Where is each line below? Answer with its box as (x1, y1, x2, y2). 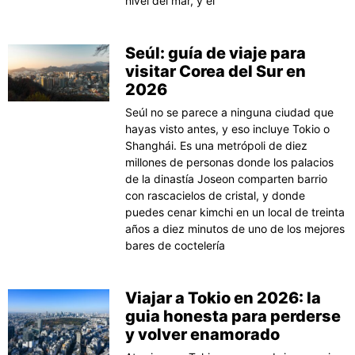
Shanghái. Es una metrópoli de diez (125, 138, 308, 152)
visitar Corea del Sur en (125, 61, 307, 81)
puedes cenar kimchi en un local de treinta (125, 204, 345, 219)
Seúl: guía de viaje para (125, 43, 307, 63)
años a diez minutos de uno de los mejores (125, 221, 345, 235)
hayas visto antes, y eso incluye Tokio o (125, 121, 330, 136)
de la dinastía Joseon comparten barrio (125, 171, 328, 185)
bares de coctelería (125, 238, 226, 252)
